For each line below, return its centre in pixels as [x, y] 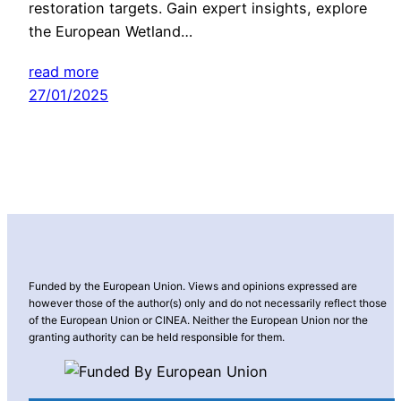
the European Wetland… [111, 31]
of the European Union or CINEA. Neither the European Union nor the [198, 320]
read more [64, 72]
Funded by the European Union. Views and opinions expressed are [193, 286]
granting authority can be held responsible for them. [157, 337]
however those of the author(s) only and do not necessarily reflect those [208, 303]
